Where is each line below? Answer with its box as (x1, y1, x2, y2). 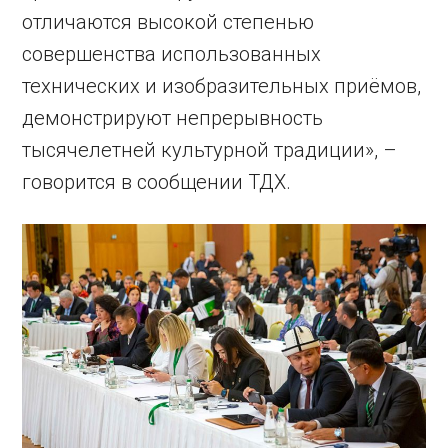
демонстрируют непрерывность (22, 106, 324, 131)
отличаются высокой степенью (22, 10, 315, 35)
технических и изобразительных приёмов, (22, 74, 422, 99)
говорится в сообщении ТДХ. (22, 170, 292, 195)
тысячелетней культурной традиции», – (22, 138, 398, 163)
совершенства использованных (22, 42, 322, 67)
